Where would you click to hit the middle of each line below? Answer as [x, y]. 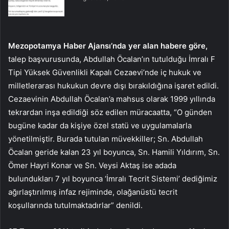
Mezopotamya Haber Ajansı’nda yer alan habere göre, [108, 46]
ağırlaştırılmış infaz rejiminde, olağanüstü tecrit [93, 192]
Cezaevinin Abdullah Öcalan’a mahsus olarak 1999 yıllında [112, 99]
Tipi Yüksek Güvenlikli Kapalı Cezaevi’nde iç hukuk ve [105, 73]
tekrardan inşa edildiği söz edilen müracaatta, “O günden [110, 112]
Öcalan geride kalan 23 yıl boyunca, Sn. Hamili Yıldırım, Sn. [114, 152]
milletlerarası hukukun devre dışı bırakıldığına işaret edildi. [113, 86]
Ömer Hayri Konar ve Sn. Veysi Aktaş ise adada [92, 166]
